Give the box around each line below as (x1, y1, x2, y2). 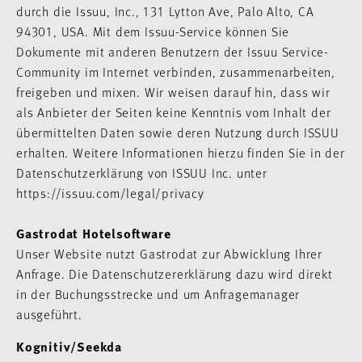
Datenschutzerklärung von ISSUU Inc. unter (16, 164, 267, 181)
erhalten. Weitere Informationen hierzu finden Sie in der (16, 144, 345, 161)
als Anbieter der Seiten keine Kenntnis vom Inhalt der (16, 103, 331, 120)
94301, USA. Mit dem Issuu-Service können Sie (16, 23, 290, 40)
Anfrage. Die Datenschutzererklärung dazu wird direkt (16, 265, 333, 282)
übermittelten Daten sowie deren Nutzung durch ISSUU (16, 124, 339, 141)
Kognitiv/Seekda (16, 337, 122, 356)
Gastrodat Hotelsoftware (16, 224, 171, 242)
